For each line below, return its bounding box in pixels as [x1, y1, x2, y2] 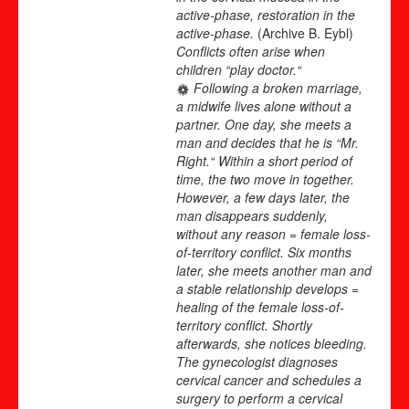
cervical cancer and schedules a [176, 370, 362, 389]
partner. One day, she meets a [176, 114, 351, 133]
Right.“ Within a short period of [176, 151, 352, 170]
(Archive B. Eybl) [257, 23, 353, 42]
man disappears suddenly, [176, 205, 328, 225]
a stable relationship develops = [176, 278, 359, 298]
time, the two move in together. [176, 169, 354, 188]
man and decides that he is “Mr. [176, 132, 359, 152]
